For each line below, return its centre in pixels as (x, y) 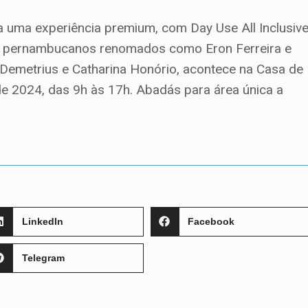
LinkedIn (42, 222)
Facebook (211, 222)
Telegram (43, 258)
